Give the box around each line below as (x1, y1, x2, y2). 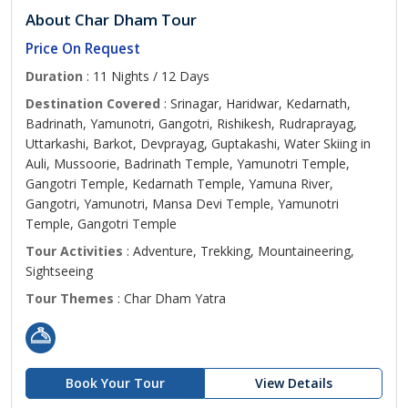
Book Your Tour (65, 374, 165, 392)
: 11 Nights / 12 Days (83, 67, 209, 85)
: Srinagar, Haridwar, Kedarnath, (160, 95, 351, 112)
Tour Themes (25, 290, 114, 307)
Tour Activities (25, 242, 123, 260)
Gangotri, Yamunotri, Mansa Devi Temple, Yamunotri (25, 195, 339, 212)
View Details (254, 374, 332, 392)
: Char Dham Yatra (114, 290, 226, 307)
